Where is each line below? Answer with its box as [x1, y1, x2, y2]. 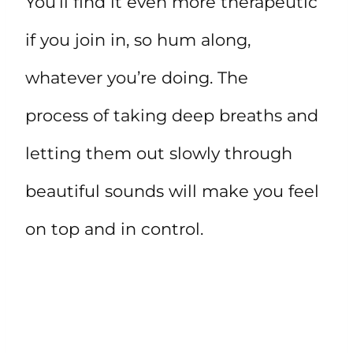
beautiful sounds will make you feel [25, 181, 319, 202]
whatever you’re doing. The [25, 68, 248, 88]
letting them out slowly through [25, 143, 292, 164]
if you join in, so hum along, [25, 30, 251, 50]
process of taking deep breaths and [25, 106, 318, 126]
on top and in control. [25, 219, 203, 240]
